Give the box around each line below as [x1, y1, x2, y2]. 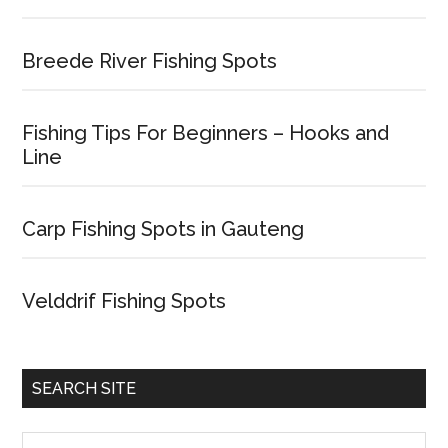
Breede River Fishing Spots [22, 49, 278, 73]
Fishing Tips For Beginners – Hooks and [22, 121, 390, 145]
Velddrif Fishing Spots [22, 289, 227, 313]
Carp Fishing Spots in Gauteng [22, 217, 305, 241]
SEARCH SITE [32, 379, 137, 398]
